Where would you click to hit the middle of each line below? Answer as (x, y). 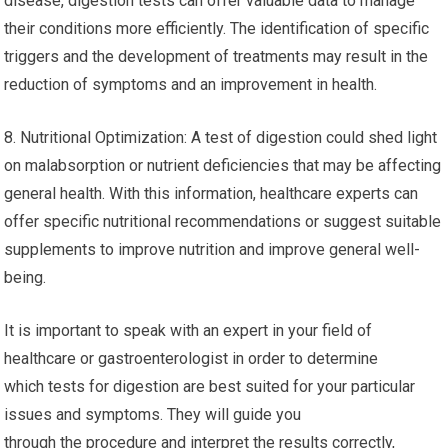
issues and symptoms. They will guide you (153, 414)
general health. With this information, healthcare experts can (211, 193)
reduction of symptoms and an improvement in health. (191, 84)
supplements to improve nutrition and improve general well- (212, 249)
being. (25, 277)
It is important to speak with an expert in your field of (188, 330)
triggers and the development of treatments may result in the (216, 56)
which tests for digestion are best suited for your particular (210, 386)
